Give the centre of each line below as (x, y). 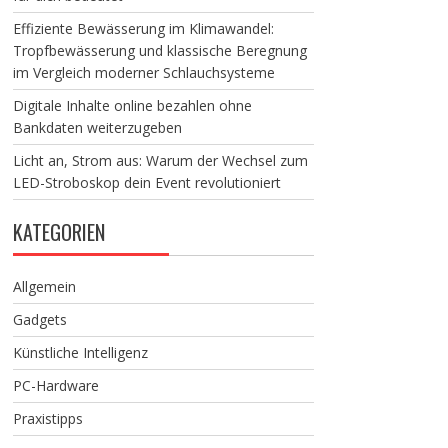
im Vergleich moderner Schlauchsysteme (143, 72)
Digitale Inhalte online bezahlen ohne (132, 105)
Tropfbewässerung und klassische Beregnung (159, 50)
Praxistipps (47, 418)
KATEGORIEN (58, 232)
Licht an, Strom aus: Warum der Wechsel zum (160, 160)
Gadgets (39, 319)
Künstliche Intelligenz (80, 352)
